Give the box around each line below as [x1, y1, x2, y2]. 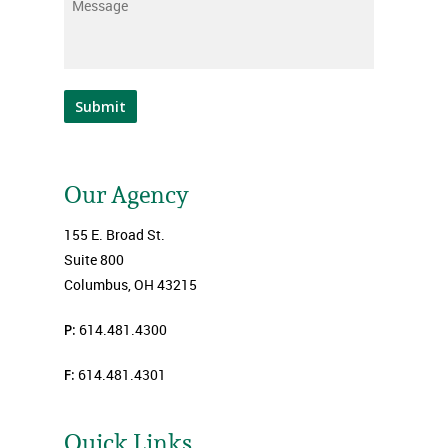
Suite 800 [64, 250, 124, 269]
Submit [75, 97, 126, 116]
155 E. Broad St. [64, 225, 165, 244]
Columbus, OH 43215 [64, 275, 197, 294]
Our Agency [64, 179, 189, 210]
